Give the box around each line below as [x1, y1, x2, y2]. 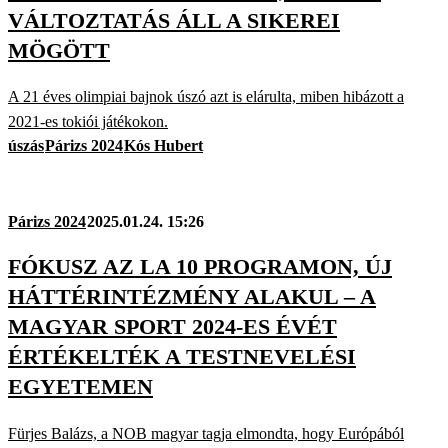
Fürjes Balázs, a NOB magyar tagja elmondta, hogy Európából [8, 424, 404, 442]
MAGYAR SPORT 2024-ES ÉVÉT [8, 314, 337, 340]
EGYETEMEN [8, 374, 153, 400]
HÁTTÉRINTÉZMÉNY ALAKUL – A [8, 284, 376, 310]
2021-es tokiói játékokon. [8, 113, 168, 131]
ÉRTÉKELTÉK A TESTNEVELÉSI [8, 344, 356, 370]
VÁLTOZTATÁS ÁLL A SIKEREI [8, 7, 340, 33]
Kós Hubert [124, 137, 203, 155]
